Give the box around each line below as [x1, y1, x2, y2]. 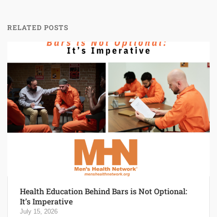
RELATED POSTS [7, 22, 68, 32]
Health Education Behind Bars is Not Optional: [20, 186, 187, 197]
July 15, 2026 [20, 208, 58, 216]
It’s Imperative [20, 196, 73, 207]
